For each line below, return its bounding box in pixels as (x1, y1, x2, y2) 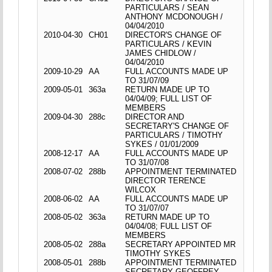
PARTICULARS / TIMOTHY (125, 130, 223, 140)
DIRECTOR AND (125, 112, 185, 121)
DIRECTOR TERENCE (125, 175, 206, 185)
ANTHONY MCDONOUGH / (125, 12, 223, 21)
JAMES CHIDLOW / (125, 48, 197, 58)
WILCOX (125, 185, 157, 194)
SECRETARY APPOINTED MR (125, 239, 236, 249)
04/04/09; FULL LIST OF (125, 93, 212, 103)
